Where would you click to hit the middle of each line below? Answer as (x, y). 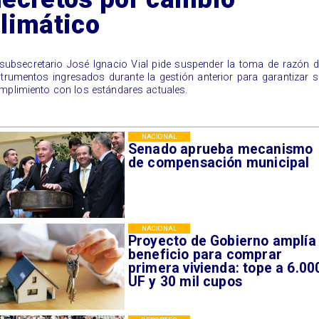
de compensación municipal (219, 162)
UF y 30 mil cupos (185, 281)
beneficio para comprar (205, 254)
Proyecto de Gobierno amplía (222, 241)
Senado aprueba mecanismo (220, 149)
